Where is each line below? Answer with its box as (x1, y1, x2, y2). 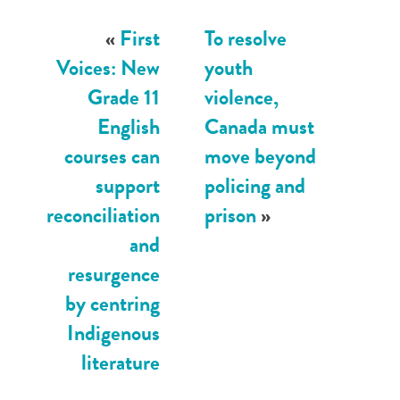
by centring (65, 287, 161, 320)
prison (204, 198, 257, 231)
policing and (204, 169, 306, 202)
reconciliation (46, 198, 161, 231)
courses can (64, 139, 161, 172)
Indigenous (67, 316, 161, 349)
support (96, 169, 161, 202)
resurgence (68, 257, 161, 290)
